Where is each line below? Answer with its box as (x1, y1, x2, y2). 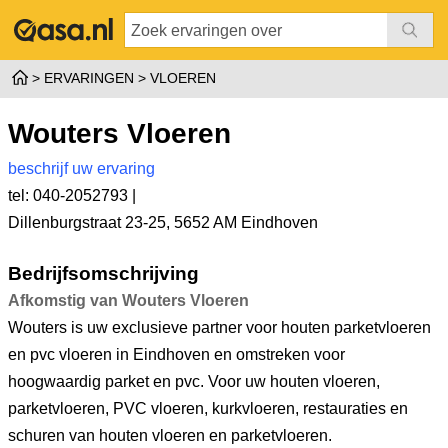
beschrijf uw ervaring (8, 160, 155, 177)
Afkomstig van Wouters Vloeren (8, 292, 249, 309)
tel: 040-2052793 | (8, 187, 136, 204)
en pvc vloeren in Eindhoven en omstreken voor (8, 346, 345, 363)
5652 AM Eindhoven (174, 214, 318, 231)
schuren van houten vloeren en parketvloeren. (8, 427, 332, 444)
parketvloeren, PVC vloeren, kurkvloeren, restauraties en (8, 400, 408, 417)
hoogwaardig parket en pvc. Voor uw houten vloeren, (8, 373, 380, 390)
